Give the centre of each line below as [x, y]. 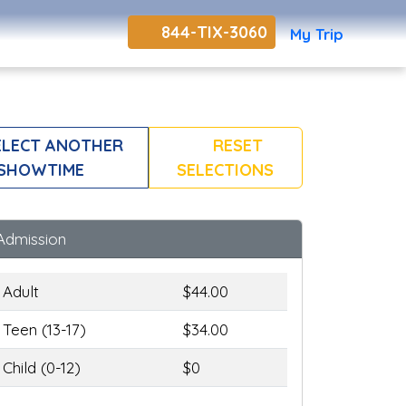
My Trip [316, 34]
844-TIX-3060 [212, 32]
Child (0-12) [42, 368]
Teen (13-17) [44, 330]
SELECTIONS [226, 170]
